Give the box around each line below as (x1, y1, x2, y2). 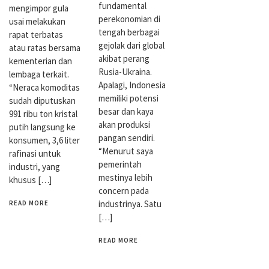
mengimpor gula (9, 2, 68, 14)
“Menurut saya (98, 145, 154, 157)
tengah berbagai (98, 26, 160, 38)
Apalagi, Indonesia (98, 79, 166, 91)
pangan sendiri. (98, 131, 156, 144)
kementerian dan (9, 55, 72, 67)
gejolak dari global (98, 39, 165, 51)
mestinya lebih (98, 171, 153, 183)
